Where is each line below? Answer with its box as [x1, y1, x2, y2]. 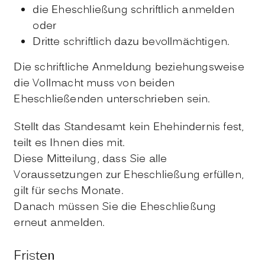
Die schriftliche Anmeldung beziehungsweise [14, 59, 244, 76]
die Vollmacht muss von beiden [14, 75, 175, 92]
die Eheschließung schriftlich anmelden [33, 2, 234, 18]
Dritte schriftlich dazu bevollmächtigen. [33, 34, 230, 50]
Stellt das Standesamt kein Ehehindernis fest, [14, 119, 244, 135]
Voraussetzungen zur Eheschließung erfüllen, [14, 167, 244, 183]
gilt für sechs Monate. [14, 183, 124, 199]
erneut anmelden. [14, 215, 105, 231]
